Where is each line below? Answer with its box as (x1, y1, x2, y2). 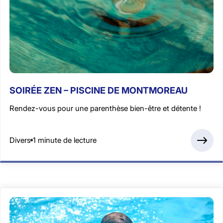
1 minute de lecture (33, 135, 97, 145)
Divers (9, 135, 30, 145)
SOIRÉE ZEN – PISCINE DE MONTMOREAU (9, 85, 188, 96)
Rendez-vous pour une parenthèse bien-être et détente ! (9, 103, 201, 113)
